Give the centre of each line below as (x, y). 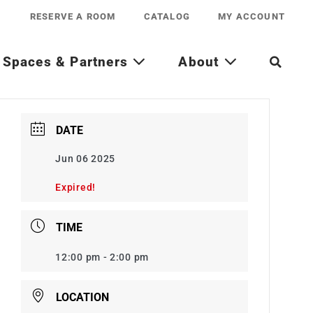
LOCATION (82, 297)
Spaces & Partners (67, 62)
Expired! (75, 187)
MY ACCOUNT (252, 16)
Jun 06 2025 (86, 159)
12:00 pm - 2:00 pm (102, 257)
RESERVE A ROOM (73, 16)
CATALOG (167, 16)
